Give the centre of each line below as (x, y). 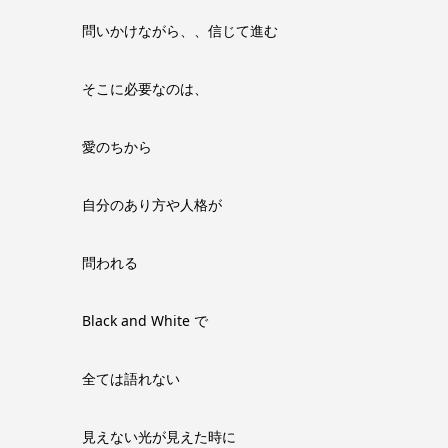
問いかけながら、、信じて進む (180, 30)
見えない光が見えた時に (159, 436)
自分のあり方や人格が (152, 204)
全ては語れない (131, 378)
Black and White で (145, 320)
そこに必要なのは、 (145, 88)
